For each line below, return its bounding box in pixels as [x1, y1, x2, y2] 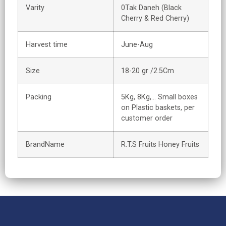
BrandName [26, 140, 65, 149]
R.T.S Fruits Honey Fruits [121, 140, 199, 149]
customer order [121, 114, 173, 123]
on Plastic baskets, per [121, 103, 195, 112]
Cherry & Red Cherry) [121, 14, 189, 23]
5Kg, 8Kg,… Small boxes [121, 93, 198, 101]
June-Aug [121, 40, 153, 49]
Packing [26, 93, 51, 101]
